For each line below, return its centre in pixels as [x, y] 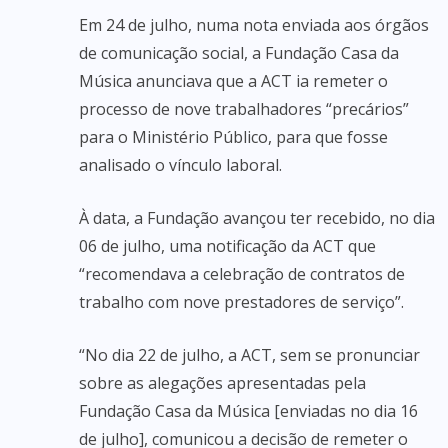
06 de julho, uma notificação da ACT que [227, 246]
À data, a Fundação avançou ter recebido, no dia [257, 218]
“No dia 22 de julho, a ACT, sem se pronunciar [249, 355]
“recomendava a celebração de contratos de [242, 274]
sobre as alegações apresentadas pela [222, 383]
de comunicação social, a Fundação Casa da [239, 53]
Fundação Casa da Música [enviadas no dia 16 [248, 411]
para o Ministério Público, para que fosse [233, 137]
